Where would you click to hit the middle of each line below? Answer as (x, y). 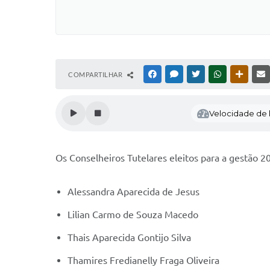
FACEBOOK (176, 74)
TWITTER (216, 74)
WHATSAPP (241, 74)
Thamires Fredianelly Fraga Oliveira (143, 260)
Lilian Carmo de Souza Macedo (134, 215)
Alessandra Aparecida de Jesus (133, 192)
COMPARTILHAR (96, 74)
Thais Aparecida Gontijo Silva (129, 237)
